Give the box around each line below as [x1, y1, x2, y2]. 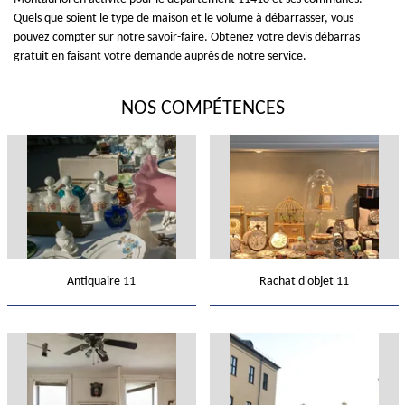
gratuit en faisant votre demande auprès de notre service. [14, 50, 306, 63]
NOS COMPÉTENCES [120, 99, 285, 119]
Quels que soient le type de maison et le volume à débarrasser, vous [14, 12, 353, 25]
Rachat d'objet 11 [259, 275, 349, 288]
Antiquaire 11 [67, 275, 136, 288]
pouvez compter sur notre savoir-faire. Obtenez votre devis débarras [14, 31, 360, 44]
